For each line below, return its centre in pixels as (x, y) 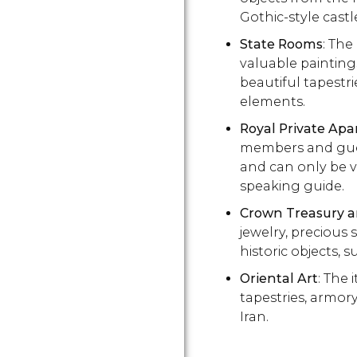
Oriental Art (279, 279)
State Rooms (281, 44)
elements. (273, 102)
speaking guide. (292, 186)
